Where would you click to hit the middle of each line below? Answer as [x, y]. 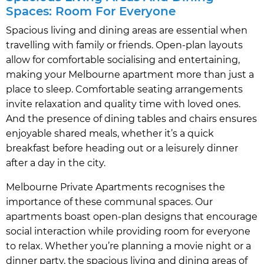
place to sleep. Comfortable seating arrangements [124, 90]
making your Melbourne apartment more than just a [130, 75]
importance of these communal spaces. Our [109, 202]
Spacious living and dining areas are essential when [127, 31]
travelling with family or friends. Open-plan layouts [124, 45]
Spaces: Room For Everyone [91, 11]
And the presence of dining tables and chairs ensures [131, 119]
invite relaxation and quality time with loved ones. [123, 104]
